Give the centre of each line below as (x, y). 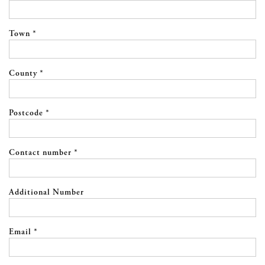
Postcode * (29, 113)
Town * (23, 34)
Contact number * (43, 153)
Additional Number (46, 193)
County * (26, 74)
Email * (23, 232)
